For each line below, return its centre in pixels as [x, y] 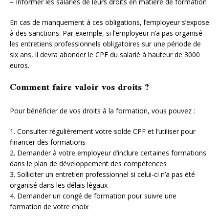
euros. [20, 65]
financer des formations [48, 142]
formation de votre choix [49, 206]
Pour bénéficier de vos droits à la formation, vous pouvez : [102, 110]
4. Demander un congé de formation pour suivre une [93, 196]
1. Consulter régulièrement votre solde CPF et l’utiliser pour [103, 131]
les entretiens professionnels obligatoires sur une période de [105, 44]
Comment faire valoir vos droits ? [79, 88]
